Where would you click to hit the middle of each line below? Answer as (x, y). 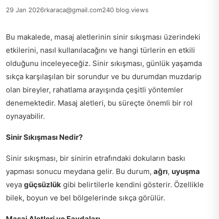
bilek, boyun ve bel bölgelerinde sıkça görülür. (86, 197)
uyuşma (186, 171)
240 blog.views (125, 10)
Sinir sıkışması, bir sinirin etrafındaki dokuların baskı (96, 158)
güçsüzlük (43, 184)
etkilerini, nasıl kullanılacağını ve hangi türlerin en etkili (100, 50)
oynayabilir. (25, 116)
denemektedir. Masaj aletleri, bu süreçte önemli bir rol (99, 103)
